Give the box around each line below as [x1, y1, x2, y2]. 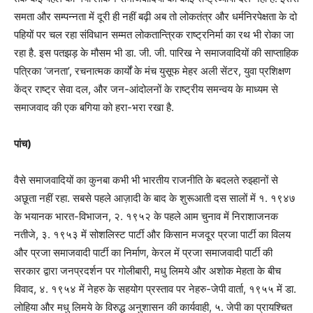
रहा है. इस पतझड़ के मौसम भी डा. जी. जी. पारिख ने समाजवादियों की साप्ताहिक [14, 46, 298, 60]
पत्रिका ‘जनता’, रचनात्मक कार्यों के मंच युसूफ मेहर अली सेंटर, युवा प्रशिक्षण [14, 64, 291, 78]
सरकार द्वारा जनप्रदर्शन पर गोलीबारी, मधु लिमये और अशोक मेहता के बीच [14, 264, 281, 278]
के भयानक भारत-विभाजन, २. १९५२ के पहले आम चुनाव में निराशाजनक [14, 210, 278, 224]
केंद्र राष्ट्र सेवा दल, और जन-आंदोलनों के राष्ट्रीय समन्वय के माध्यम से [14, 82, 278, 96]
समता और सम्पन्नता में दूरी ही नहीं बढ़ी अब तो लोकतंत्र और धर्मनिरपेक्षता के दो [14, 10, 297, 24]
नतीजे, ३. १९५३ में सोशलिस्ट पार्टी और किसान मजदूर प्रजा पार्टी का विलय [14, 228, 291, 242]
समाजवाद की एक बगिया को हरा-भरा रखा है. [14, 101, 174, 115]
